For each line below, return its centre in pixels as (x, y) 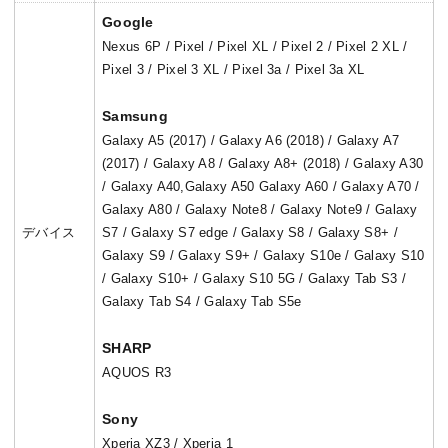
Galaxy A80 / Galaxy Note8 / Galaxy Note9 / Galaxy (260, 210)
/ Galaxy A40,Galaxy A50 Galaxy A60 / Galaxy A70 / (261, 187)
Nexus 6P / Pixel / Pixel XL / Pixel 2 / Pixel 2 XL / (255, 47)
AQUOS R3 (137, 373)
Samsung (135, 116)
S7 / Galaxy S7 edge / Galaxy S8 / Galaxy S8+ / (250, 233)
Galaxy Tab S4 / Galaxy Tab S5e (202, 302)
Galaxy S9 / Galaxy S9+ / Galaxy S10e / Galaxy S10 (263, 256)
